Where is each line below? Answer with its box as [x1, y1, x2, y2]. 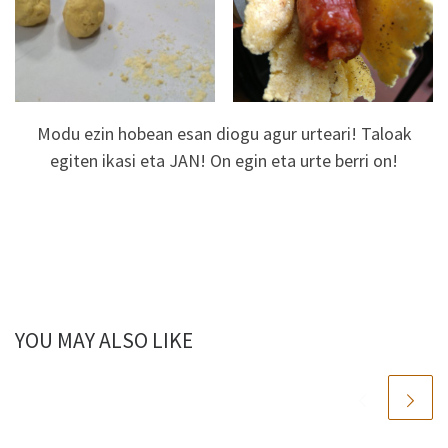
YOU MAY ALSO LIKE [15, 327, 193, 355]
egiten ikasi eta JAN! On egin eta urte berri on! [50, 148, 398, 172]
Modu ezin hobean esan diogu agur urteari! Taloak [36, 121, 412, 145]
